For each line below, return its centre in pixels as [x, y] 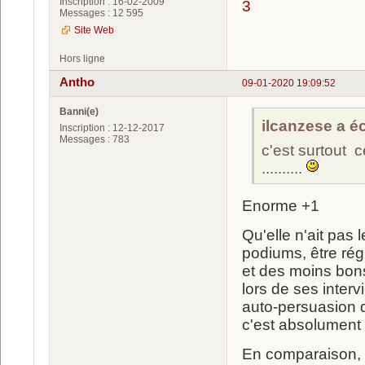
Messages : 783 [95, 139]
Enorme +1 [281, 205]
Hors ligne [82, 59]
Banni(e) [79, 111]
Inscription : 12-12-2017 [112, 128]
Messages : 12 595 [101, 13]
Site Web [94, 31]
